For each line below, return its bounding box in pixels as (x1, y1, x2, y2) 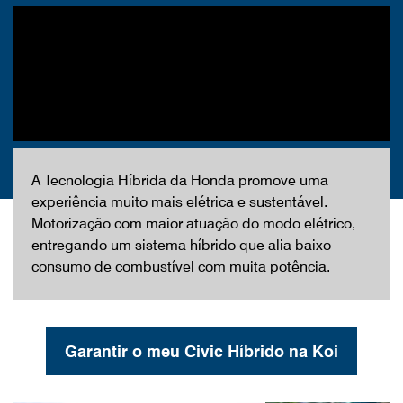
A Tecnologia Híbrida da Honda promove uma (31, 171, 328, 189)
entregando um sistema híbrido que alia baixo (31, 236, 331, 254)
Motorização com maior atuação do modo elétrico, (31, 214, 355, 232)
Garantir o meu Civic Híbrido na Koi (65, 341, 338, 361)
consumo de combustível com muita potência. (31, 257, 330, 275)
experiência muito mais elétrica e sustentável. (31, 193, 327, 210)
